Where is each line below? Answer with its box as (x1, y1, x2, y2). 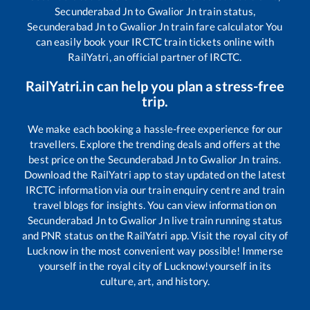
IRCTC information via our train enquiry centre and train (25, 183, 285, 197)
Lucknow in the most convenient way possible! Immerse (27, 244, 283, 257)
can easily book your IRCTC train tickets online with (35, 35, 275, 48)
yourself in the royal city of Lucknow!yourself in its (38, 259, 272, 273)
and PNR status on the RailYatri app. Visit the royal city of (21, 229, 289, 242)
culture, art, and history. (100, 275, 210, 288)
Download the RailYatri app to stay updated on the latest (24, 168, 286, 181)
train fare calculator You (169, 20, 283, 33)
